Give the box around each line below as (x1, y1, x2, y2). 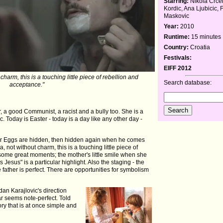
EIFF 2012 (164, 64, 192, 72)
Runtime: (164, 33, 190, 40)
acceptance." (9, 81, 44, 89)
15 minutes (190, 33, 222, 40)
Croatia (189, 43, 211, 51)
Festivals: (164, 54, 192, 61)
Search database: (164, 79, 212, 86)
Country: (164, 43, 189, 51)
